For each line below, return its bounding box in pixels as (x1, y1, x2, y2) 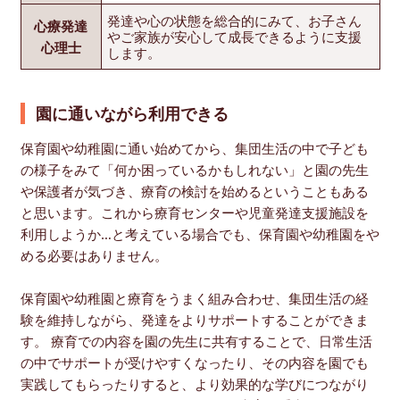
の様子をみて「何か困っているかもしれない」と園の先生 (20, 161, 369, 179)
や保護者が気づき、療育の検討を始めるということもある (20, 182, 369, 201)
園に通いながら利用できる (35, 103, 229, 125)
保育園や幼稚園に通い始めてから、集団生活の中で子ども (20, 139, 369, 158)
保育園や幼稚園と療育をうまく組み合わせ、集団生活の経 (20, 289, 369, 308)
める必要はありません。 (20, 246, 168, 265)
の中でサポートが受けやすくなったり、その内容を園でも (20, 354, 369, 372)
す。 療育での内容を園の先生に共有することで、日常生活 (20, 332, 372, 351)
